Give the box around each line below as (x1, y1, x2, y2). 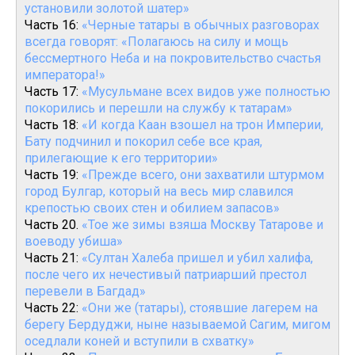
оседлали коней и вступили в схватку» (25, 334, 254, 349)
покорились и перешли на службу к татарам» (25, 101, 292, 116)
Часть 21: (25, 250, 82, 265)
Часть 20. (25, 217, 82, 232)
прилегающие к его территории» (25, 151, 218, 166)
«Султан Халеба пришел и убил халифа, (82, 250, 313, 265)
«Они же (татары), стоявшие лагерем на (82, 300, 318, 315)
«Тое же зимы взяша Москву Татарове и (82, 217, 323, 232)
